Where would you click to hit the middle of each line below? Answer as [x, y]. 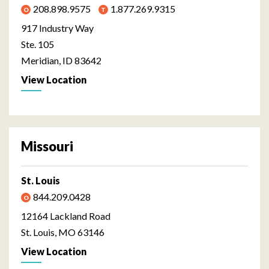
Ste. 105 [38, 44]
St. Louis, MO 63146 [63, 232]
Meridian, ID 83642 [61, 60]
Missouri [47, 146]
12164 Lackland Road [66, 216]
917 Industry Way [57, 28]
